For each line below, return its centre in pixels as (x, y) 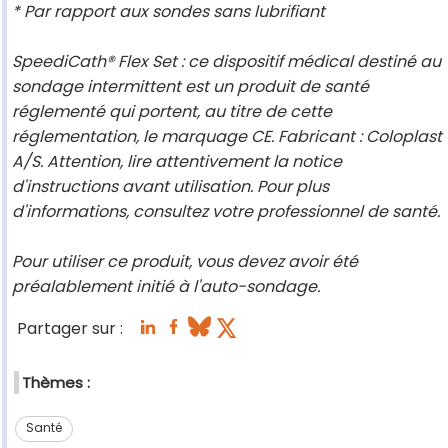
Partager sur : (70, 329)
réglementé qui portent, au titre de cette (172, 112)
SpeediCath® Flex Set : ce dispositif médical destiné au (226, 62)
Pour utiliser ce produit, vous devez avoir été (185, 262)
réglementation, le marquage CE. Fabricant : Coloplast (227, 137)
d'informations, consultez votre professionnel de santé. (226, 212)
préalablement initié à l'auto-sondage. (166, 287)
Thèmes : (56, 383)
